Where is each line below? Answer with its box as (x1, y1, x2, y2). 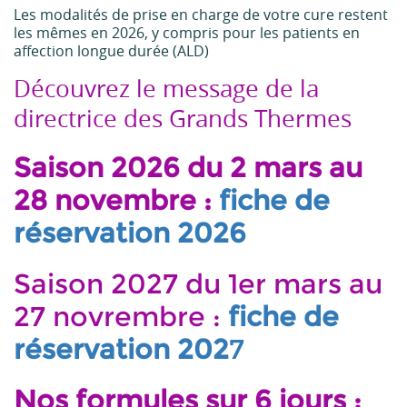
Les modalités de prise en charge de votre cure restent (14, 5, 388, 25)
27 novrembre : (14, 300, 228, 333)
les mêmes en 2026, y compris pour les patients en (14, 23, 360, 43)
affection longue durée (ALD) (14, 41, 209, 61)
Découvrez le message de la (14, 73, 319, 104)
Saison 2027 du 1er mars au (14, 267, 382, 301)
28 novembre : (14, 184, 219, 217)
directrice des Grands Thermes (14, 103, 352, 134)
